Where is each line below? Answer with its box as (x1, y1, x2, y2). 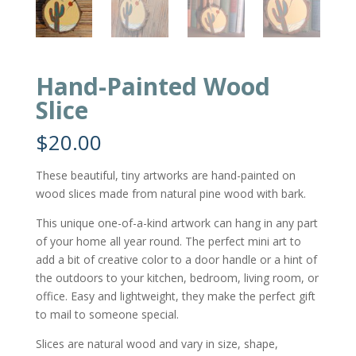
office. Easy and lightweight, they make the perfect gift (35, 288, 315, 304)
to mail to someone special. (35, 306, 179, 322)
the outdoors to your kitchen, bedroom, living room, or (35, 269, 319, 285)
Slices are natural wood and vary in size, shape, (35, 335, 278, 351)
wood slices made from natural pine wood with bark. (35, 185, 306, 201)
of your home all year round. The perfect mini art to (35, 233, 301, 249)
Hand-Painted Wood (35, 69, 270, 103)
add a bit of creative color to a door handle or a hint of (35, 251, 317, 267)
